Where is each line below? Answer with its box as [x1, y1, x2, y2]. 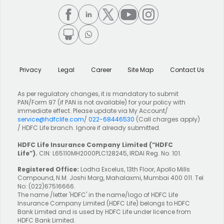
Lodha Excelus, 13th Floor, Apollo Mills [79, 164, 190, 173]
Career [90, 65, 111, 74]
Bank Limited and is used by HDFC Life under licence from [17, 207, 191, 216]
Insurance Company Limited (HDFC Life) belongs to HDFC [17, 198, 190, 207]
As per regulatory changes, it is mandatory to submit [17, 89, 178, 98]
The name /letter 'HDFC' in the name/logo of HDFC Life [17, 190, 178, 199]
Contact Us [170, 65, 204, 74]
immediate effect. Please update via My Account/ [17, 106, 168, 115]
